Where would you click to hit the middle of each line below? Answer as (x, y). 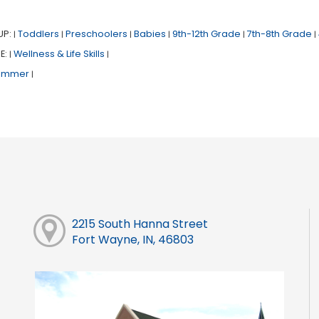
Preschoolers (96, 34)
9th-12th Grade (206, 34)
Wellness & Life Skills (59, 54)
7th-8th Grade (279, 34)
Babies (150, 34)
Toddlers (38, 34)
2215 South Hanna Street (140, 224)
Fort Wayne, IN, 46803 (132, 240)
